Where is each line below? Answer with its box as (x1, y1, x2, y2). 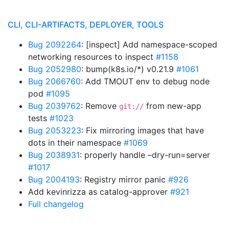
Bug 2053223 (28, 125, 81, 135)
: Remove (81, 101, 119, 111)
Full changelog (28, 199, 84, 209)
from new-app (144, 101, 201, 111)
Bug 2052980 (28, 64, 81, 74)
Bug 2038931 (28, 150, 80, 160)
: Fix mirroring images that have (81, 125, 204, 135)
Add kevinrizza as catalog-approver (28, 187, 170, 197)
